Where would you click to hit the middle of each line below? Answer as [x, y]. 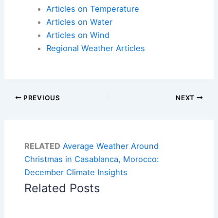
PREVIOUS [41, 98]
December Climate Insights [76, 173]
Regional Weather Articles [95, 48]
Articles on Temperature [92, 9]
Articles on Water [79, 22]
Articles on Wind [78, 35]
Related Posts [62, 188]
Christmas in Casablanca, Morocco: [91, 159]
